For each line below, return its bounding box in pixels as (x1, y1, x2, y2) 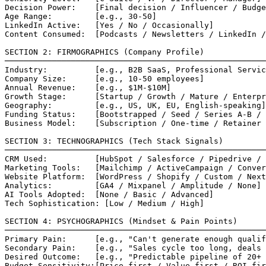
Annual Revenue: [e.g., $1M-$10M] (5, 83, 171, 92)
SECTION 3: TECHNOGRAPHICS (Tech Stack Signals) (5, 136, 223, 145)
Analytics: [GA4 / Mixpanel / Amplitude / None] (5, 180, 261, 190)
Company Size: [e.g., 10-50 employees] (5, 74, 204, 83)
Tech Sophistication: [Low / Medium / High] (5, 198, 204, 208)
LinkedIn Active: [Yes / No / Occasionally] (5, 20, 214, 30)
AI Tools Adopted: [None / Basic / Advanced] (5, 189, 214, 199)
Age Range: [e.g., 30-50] (5, 11, 157, 21)
